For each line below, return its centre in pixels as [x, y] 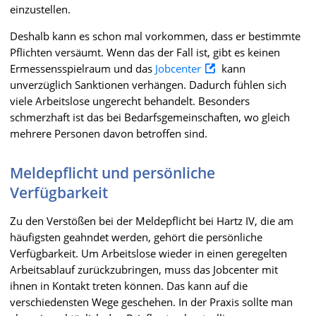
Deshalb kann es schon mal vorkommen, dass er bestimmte [155, 36]
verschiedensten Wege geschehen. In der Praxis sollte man [151, 302]
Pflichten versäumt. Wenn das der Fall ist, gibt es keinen [145, 52]
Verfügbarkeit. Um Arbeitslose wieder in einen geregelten [148, 253]
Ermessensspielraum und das [83, 68]
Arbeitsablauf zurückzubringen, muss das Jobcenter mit [144, 269]
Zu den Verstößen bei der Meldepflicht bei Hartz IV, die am [152, 220]
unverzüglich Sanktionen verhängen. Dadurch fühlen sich [148, 84]
